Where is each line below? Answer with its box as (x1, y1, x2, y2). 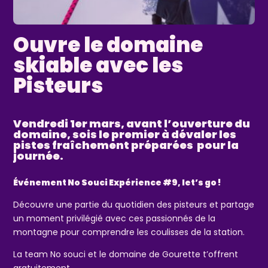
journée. (13, 148, 64, 163)
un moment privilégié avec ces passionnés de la (13, 212, 216, 224)
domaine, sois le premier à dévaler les (13, 126, 237, 142)
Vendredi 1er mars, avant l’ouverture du (13, 115, 251, 131)
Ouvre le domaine (13, 30, 203, 59)
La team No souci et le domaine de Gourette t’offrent (13, 248, 239, 260)
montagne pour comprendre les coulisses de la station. (13, 226, 245, 238)
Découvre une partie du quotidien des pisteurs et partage (13, 198, 255, 211)
